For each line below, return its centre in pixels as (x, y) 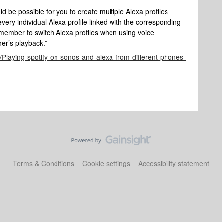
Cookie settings (106, 163)
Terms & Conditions (44, 163)
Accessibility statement (174, 163)
